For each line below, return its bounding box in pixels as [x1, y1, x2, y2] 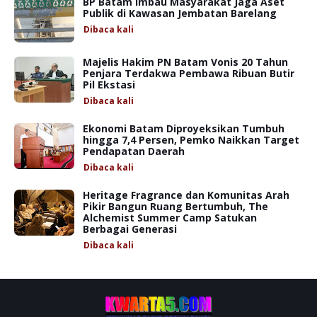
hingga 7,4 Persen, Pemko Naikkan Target [83, 132, 299, 146]
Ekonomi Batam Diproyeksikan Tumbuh [83, 121, 284, 135]
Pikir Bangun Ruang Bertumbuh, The [83, 199, 268, 213]
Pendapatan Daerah [83, 144, 185, 158]
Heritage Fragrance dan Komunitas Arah [83, 188, 289, 202]
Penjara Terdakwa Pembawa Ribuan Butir [83, 66, 294, 80]
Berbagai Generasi [83, 221, 177, 236]
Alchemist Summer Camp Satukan [83, 210, 257, 224]
